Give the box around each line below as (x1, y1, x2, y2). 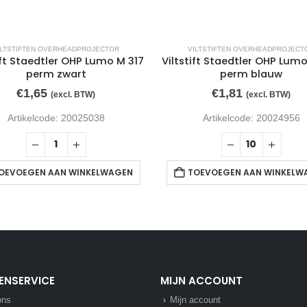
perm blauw (220, 67, 282, 82)
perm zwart (25, 67, 86, 82)
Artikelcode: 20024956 (202, 112, 300, 124)
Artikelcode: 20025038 (7, 112, 105, 124)
